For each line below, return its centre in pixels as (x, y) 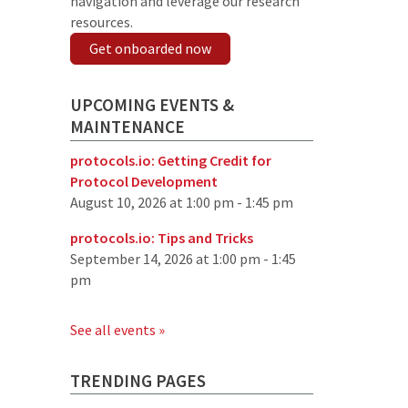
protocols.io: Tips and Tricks (162, 237)
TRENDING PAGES (138, 380)
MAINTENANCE (128, 127)
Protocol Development (144, 181)
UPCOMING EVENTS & (153, 105)
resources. (102, 22)
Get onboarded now (151, 49)
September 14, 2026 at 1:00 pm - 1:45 (184, 258)
